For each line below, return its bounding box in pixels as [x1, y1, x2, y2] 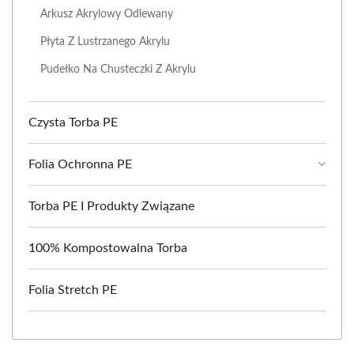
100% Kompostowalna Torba [28, 242, 187, 255]
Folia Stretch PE [28, 284, 117, 297]
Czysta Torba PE [28, 116, 118, 130]
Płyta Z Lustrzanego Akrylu [40, 36, 170, 48]
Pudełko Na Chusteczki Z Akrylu [40, 63, 196, 76]
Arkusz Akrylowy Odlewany [40, 8, 173, 21]
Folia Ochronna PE [28, 158, 132, 171]
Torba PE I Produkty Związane [28, 200, 194, 213]
